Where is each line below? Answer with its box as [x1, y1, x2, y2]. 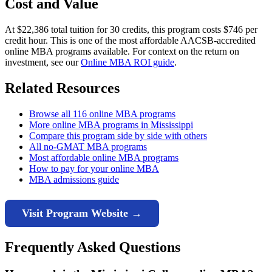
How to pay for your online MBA [29, 163, 159, 174]
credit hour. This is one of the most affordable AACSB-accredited [5, 35, 256, 46]
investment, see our [5, 56, 81, 67]
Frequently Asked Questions [5, 239, 180, 255]
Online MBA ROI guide [81, 56, 174, 67]
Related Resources [5, 80, 120, 96]
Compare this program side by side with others [29, 130, 207, 141]
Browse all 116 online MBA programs [29, 108, 175, 119]
